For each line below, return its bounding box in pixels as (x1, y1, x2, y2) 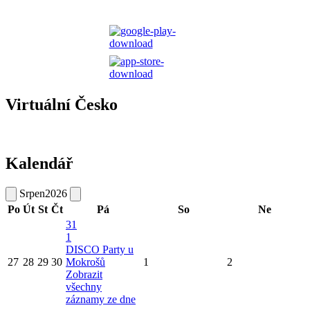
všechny (66, 281, 102, 293)
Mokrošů (66, 256, 105, 268)
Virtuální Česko (6, 95, 118, 114)
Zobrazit (66, 268, 102, 281)
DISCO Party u (66, 244, 134, 256)
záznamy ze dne (66, 293, 136, 306)
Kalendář (6, 154, 73, 173)
